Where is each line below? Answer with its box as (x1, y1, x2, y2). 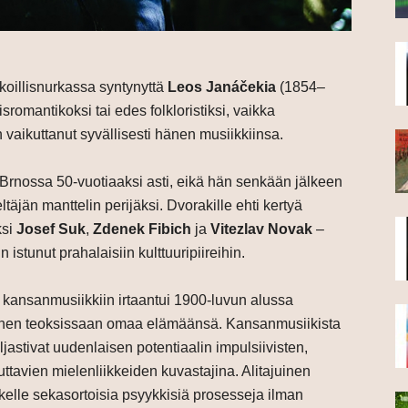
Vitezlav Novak (210, 221, 312, 238)
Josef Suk (13, 221, 86, 238)
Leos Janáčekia (168, 79, 276, 96)
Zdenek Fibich (93, 221, 191, 238)
